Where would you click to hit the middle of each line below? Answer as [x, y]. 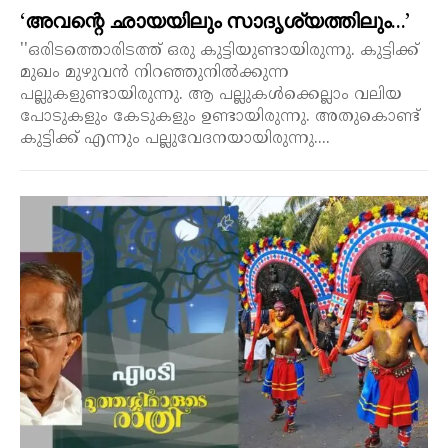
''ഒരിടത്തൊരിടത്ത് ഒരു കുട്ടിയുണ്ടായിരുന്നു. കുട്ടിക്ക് [219, 50]
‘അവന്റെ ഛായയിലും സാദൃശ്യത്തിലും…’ [215, 20]
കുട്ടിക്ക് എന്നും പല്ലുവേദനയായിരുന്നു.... [175, 138]
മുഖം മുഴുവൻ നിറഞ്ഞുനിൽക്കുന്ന [154, 72]
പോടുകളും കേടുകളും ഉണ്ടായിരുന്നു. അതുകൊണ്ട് [220, 116]
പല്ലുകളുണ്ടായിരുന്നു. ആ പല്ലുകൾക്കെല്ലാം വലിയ [211, 94]
